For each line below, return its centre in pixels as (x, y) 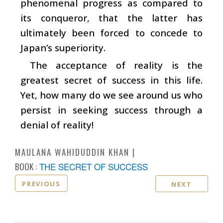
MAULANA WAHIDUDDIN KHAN (72, 152)
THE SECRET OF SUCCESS (94, 166)
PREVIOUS (41, 183)
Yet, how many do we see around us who (111, 95)
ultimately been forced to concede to (111, 32)
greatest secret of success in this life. (111, 80)
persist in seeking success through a (111, 110)
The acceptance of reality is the (116, 65)
